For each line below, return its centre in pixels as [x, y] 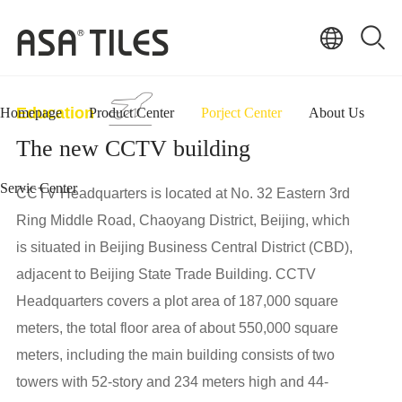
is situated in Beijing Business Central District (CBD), [184, 248]
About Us [336, 113]
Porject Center [241, 113]
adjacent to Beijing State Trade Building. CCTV [166, 275]
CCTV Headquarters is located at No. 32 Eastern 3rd [183, 194]
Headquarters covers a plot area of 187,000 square [177, 301]
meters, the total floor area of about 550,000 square [177, 328]
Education [55, 114]
